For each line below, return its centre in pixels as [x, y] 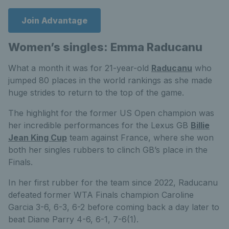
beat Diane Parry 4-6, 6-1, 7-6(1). [73, 220]
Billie [200, 125]
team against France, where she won [140, 138]
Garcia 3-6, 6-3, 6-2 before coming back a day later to [114, 207]
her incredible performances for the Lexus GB [99, 125]
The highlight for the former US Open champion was [111, 113]
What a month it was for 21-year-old [80, 68]
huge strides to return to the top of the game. [96, 93]
